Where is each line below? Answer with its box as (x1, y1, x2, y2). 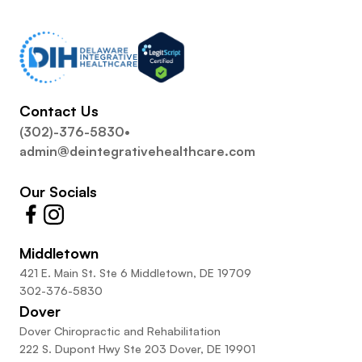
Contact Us (19, 102, 99, 120)
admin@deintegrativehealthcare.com (19, 143, 259, 160)
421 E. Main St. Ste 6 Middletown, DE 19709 (19, 266, 251, 280)
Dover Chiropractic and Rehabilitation (19, 324, 221, 339)
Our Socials (19, 183, 97, 201)
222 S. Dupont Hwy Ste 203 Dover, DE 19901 (19, 342, 255, 356)
